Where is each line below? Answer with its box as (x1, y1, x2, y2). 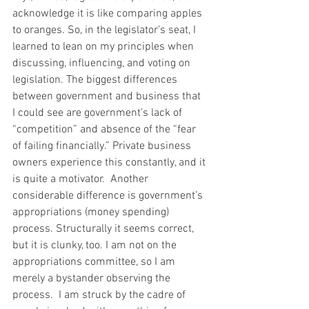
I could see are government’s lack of (12, 106, 185, 121)
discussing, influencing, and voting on (12, 57, 193, 71)
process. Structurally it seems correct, (12, 222, 197, 237)
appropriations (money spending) (12, 206, 172, 220)
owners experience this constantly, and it (12, 156, 208, 170)
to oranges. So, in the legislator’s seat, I (12, 23, 199, 38)
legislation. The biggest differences (12, 73, 180, 88)
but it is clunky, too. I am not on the (12, 239, 179, 253)
